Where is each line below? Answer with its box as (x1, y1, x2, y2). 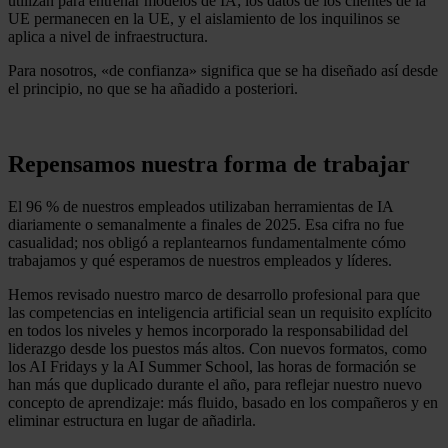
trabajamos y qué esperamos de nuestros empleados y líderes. (8, 252, 392, 270)
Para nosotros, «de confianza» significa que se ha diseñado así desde (8, 61, 438, 79)
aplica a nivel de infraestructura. (8, 27, 208, 45)
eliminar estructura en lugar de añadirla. (8, 412, 256, 430)
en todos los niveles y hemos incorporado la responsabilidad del (8, 322, 408, 340)
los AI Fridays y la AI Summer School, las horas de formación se (8, 358, 416, 376)
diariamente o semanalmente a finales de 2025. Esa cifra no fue (8, 216, 404, 234)
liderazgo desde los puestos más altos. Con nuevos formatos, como (8, 340, 427, 358)
